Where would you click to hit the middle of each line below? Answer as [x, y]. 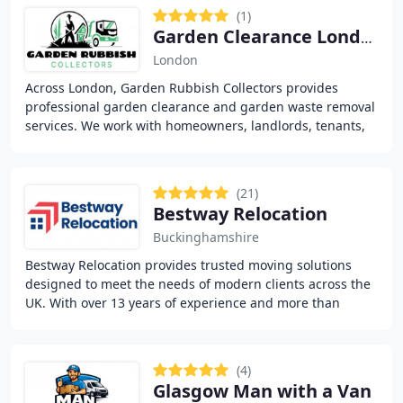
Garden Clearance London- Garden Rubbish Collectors [367, 38]
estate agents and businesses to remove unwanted [179, 144]
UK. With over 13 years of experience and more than [183, 303]
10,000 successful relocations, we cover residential [178, 322]
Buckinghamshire [206, 237]
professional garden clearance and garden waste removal [200, 107]
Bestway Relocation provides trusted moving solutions [188, 265]
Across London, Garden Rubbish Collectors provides [182, 88]
